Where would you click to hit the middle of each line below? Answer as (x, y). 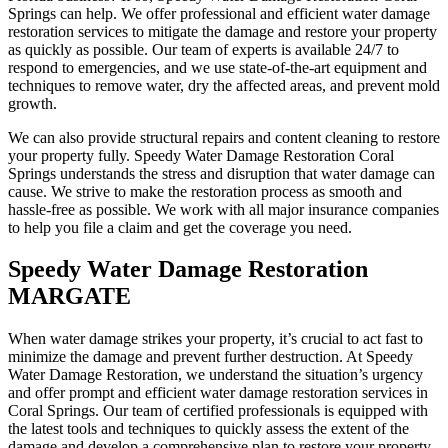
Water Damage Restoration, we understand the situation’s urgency (215, 375)
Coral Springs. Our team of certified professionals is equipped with (218, 411)
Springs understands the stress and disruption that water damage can (221, 173)
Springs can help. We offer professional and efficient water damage (219, 13)
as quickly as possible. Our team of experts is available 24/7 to (203, 49)
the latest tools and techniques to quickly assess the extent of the (208, 429)
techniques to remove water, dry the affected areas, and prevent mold (224, 85)
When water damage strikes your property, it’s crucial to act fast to (215, 339)
